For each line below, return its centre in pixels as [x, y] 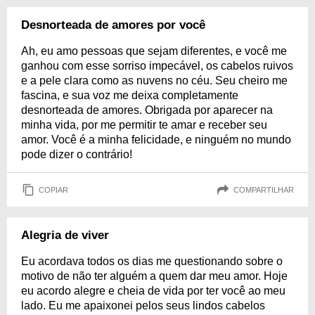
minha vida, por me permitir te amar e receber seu [144, 125]
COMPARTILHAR [264, 189]
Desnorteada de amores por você [113, 25]
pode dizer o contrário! [77, 154]
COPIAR [53, 189]
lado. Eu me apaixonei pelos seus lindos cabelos [143, 306]
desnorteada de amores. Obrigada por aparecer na [147, 110]
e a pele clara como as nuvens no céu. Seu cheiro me [154, 81]
